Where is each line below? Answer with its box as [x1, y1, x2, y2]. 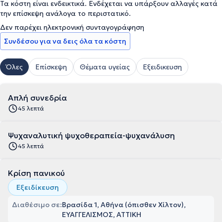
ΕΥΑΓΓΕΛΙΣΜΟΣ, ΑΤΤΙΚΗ [62, 210, 141, 219]
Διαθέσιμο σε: [12, 200, 62, 209]
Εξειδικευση [143, 62, 182, 71]
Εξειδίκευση [16, 183, 59, 192]
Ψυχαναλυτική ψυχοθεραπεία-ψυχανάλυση [8, 130, 175, 140]
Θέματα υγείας [80, 62, 130, 71]
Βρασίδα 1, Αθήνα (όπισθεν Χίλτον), [62, 200, 186, 209]
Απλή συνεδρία [8, 93, 67, 103]
